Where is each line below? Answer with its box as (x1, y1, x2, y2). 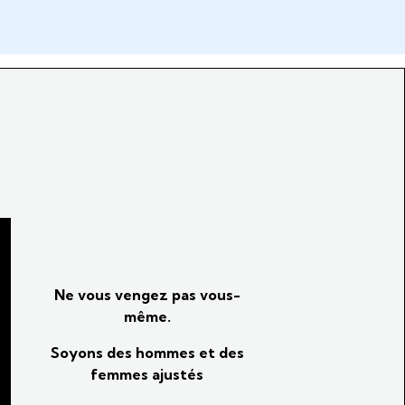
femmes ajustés (90, 365, 204, 383)
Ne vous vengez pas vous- (53, 286, 240, 304)
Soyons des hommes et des (50, 344, 244, 362)
